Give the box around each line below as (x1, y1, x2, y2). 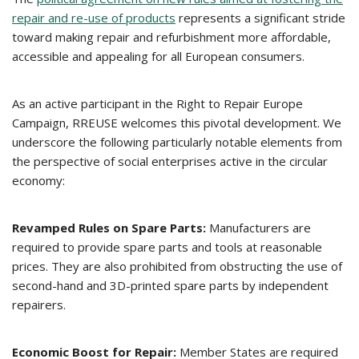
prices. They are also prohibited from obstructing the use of (12, 258, 342, 274)
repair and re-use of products (12, 10, 175, 26)
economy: (12, 172, 65, 188)
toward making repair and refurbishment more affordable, (12, 29, 331, 45)
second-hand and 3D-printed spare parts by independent (12, 277, 329, 293)
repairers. (12, 296, 66, 313)
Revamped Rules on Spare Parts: (12, 220, 206, 236)
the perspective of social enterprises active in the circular (12, 153, 328, 169)
